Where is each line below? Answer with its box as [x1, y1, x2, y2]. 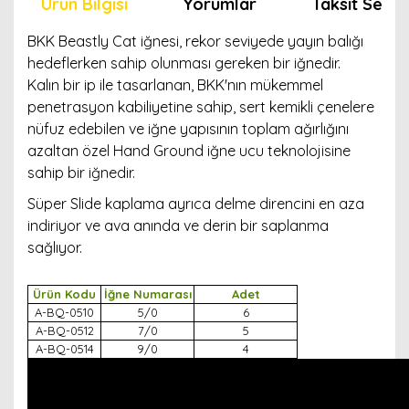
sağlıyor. [27, 238, 82, 257]
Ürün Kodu [33, 287, 96, 301]
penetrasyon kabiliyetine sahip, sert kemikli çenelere [27, 98, 374, 116]
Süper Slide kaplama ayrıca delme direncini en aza [27, 194, 364, 213]
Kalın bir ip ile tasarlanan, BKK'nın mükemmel [27, 76, 323, 94]
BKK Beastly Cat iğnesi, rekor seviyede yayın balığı [27, 32, 363, 50]
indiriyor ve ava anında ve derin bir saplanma [27, 216, 329, 235]
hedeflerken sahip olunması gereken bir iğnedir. [27, 54, 341, 72]
